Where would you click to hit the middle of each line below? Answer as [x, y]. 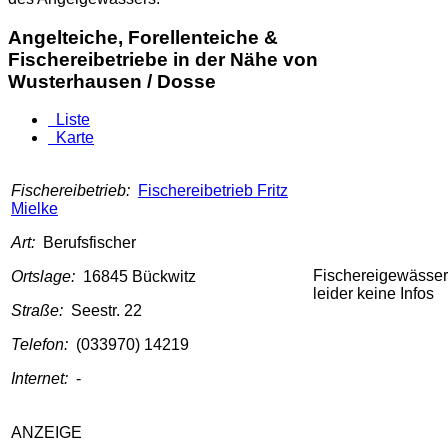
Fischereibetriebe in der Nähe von [163, 59]
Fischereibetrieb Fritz [213, 191]
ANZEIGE [46, 433]
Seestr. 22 [106, 311]
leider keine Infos [373, 294]
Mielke [34, 209]
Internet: [43, 379]
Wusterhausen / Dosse [112, 81]
